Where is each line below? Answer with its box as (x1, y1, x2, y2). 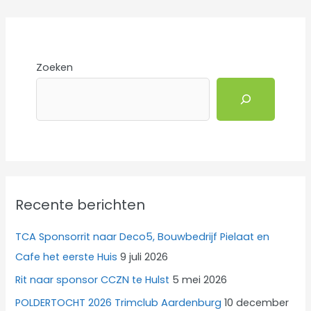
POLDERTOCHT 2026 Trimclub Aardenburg (15, 295, 222, 310)
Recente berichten (15, 195, 146, 215)
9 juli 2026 (120, 250, 169, 264)
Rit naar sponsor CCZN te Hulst (15, 272, 170, 287)
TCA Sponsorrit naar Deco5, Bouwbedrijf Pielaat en (15, 230, 270, 244)
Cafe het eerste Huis (15, 250, 118, 264)
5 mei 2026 (172, 272, 228, 287)
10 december (224, 295, 289, 310)
